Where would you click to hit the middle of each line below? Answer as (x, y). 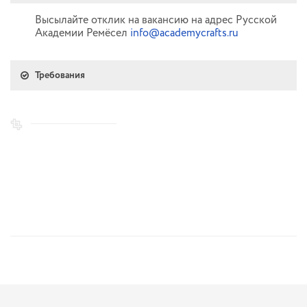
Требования (60, 75)
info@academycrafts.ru (184, 33)
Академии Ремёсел (83, 33)
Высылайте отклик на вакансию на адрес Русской (156, 20)
